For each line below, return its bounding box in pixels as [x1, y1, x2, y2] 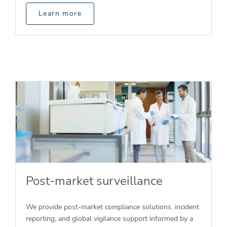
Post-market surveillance [26, 173, 163, 190]
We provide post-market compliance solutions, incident [26, 202, 199, 212]
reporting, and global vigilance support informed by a [26, 213, 193, 223]
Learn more [39, 9, 82, 19]
